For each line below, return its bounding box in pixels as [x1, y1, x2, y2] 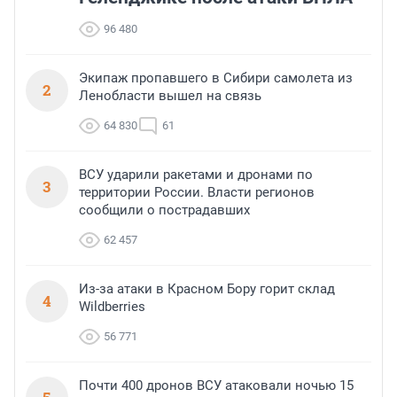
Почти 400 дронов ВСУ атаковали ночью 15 [79, 378, 354, 394]
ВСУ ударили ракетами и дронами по [79, 167, 313, 183]
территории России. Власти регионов [79, 184, 315, 201]
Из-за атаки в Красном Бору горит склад [79, 281, 335, 298]
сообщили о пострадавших [79, 202, 250, 219]
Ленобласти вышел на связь [79, 88, 261, 105]
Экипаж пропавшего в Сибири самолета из [79, 70, 353, 87]
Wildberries [79, 299, 145, 315]
